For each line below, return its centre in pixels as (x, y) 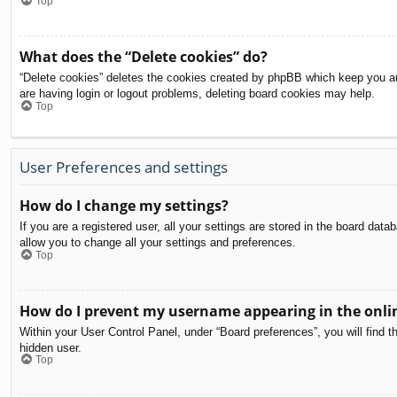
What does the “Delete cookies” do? (144, 57)
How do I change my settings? (124, 206)
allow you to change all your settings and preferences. (158, 243)
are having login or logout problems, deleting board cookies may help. (197, 94)
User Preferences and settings (124, 167)
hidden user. (51, 347)
